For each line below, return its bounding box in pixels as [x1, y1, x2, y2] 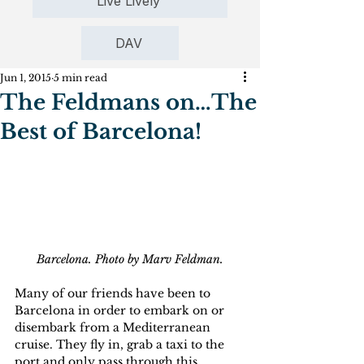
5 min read [54, 71, 107, 84]
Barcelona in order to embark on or [15, 302, 227, 318]
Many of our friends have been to [15, 285, 214, 301]
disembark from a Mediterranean [15, 319, 214, 335]
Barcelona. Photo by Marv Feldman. [37, 251, 223, 266]
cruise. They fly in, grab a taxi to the [15, 336, 227, 352]
